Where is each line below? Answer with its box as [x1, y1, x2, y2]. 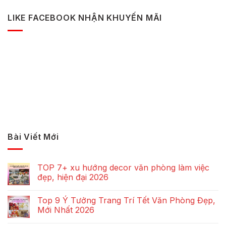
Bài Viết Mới [8, 131, 59, 142]
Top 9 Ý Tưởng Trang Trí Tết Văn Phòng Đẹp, [37, 195, 215, 206]
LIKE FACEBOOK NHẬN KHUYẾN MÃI [8, 13, 162, 23]
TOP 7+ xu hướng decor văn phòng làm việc [37, 162, 209, 173]
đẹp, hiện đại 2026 [37, 172, 108, 183]
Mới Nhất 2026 [37, 205, 94, 215]
